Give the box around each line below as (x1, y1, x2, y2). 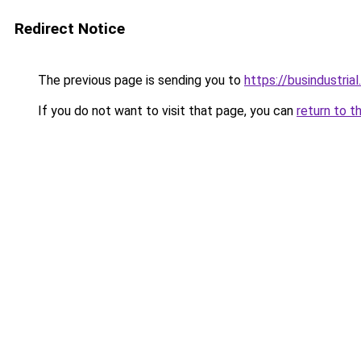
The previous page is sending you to (35, 73, 244, 88)
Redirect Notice (15, 19, 125, 38)
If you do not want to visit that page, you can (35, 103, 297, 118)
